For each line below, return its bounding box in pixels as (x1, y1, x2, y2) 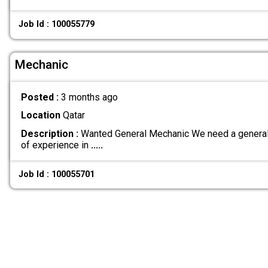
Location (20, 109, 60, 121)
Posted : (20, 92, 61, 103)
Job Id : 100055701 (19, 169, 95, 179)
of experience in (20, 139, 91, 151)
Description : (20, 127, 78, 139)
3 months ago (60, 92, 118, 103)
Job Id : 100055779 (19, 19, 95, 30)
